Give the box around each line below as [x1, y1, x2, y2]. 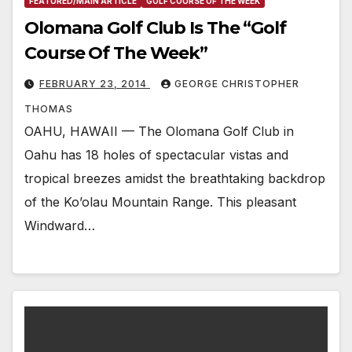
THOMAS [24, 103, 73, 115]
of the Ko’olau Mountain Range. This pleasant [24, 194, 296, 211]
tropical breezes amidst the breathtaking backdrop [24, 170, 325, 187]
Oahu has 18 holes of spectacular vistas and [24, 147, 288, 163]
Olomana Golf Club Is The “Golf [24, 17, 286, 39]
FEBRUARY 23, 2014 [39, 78, 150, 90]
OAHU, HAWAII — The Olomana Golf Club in [24, 123, 294, 140]
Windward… [24, 218, 95, 234]
